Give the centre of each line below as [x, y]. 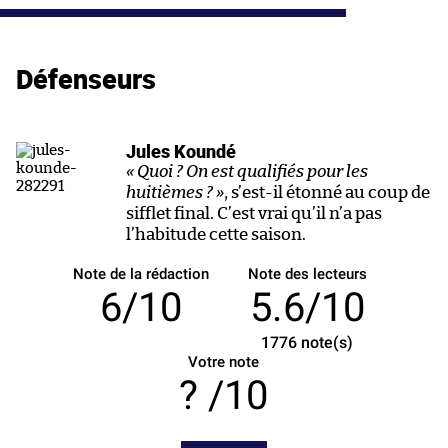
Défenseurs [86, 78]
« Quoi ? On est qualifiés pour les [247, 171]
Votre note [224, 361]
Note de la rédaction [140, 273]
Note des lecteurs [307, 273]
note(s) [325, 342]
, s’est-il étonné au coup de [327, 192]
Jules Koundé [181, 151]
